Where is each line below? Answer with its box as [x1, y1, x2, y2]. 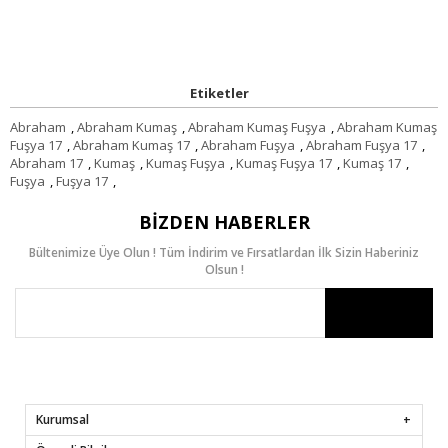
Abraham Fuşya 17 [306, 135, 417, 154]
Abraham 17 [10, 153, 83, 172]
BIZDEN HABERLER [138, 209, 310, 234]
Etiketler [189, 83, 249, 102]
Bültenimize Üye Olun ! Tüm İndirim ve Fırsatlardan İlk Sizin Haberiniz [29, 243, 419, 261]
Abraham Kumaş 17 [73, 135, 190, 154]
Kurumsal [36, 410, 89, 428]
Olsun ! [204, 260, 244, 278]
